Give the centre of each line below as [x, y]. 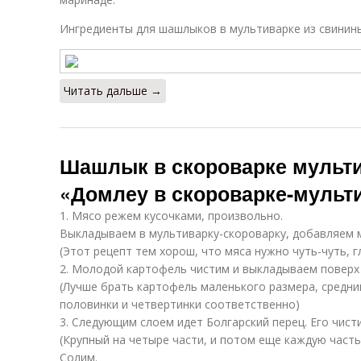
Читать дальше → [113, 91]
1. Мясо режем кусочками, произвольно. [171, 216]
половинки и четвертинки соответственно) [180, 304]
